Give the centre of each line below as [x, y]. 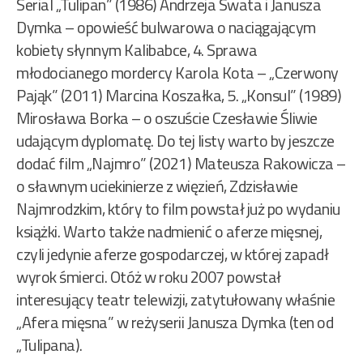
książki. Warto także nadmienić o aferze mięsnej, [169, 232]
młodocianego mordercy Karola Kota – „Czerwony [177, 73]
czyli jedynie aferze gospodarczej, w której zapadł [172, 254]
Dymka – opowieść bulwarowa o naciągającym [166, 28]
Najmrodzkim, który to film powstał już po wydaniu [178, 209]
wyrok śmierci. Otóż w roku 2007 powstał [149, 277]
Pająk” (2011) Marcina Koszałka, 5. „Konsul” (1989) [179, 96]
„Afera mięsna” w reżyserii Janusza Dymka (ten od [175, 322]
